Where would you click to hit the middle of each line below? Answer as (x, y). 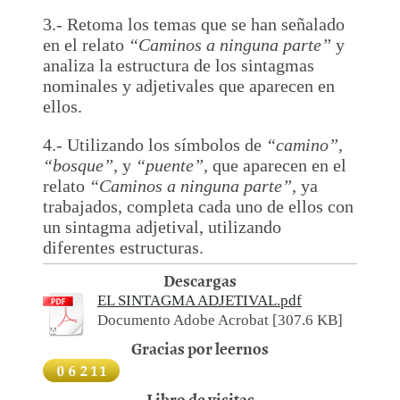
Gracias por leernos (200, 347)
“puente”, (172, 165)
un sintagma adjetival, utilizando (162, 226)
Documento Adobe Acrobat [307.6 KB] (220, 320)
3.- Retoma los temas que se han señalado (194, 24)
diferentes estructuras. (123, 247)
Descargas (200, 279)
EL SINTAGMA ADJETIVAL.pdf (200, 300)
